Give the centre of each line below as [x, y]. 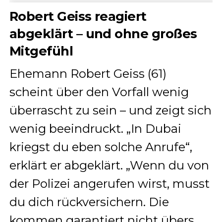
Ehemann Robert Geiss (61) [88, 74]
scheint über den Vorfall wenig [99, 92]
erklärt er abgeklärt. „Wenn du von [109, 166]
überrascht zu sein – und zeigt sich [110, 111]
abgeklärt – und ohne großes [103, 34]
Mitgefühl [41, 51]
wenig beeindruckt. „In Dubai [95, 129]
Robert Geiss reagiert [78, 16]
